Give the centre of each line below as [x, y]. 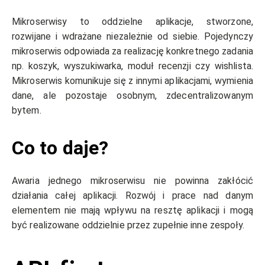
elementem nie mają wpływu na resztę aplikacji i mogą [132, 211]
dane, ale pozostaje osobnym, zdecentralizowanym [132, 96]
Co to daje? [63, 148]
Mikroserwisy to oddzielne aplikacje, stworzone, [132, 22]
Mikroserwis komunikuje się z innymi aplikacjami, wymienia [132, 81]
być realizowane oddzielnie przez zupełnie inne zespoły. [130, 225]
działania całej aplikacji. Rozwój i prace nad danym [132, 196]
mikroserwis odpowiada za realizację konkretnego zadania [132, 51]
